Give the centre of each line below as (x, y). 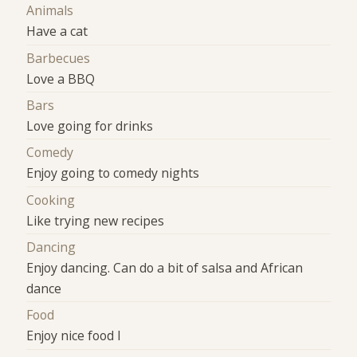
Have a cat (57, 31)
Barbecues (59, 58)
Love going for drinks (90, 126)
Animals (50, 11)
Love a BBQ (61, 78)
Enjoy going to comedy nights (113, 173)
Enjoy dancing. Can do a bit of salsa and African (165, 268)
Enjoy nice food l (74, 336)
